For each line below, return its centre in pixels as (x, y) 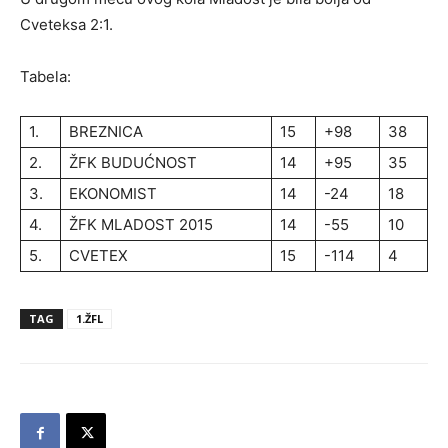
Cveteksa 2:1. (66, 24)
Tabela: (45, 76)
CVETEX (98, 255)
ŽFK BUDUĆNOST (133, 162)
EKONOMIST (113, 193)
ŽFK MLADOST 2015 (141, 224)
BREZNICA (106, 131)
